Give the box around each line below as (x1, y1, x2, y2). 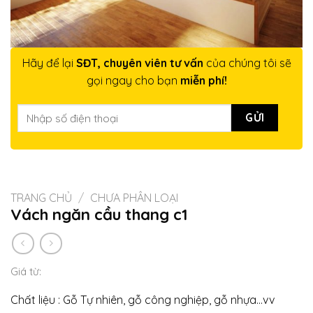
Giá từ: (10, 265, 41, 279)
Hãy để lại (22, 56, 73, 71)
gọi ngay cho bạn (86, 73, 180, 88)
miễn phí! (180, 73, 227, 88)
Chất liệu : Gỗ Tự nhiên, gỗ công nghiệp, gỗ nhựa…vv (10, 293, 275, 307)
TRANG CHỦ (10, 190, 72, 205)
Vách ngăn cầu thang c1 (10, 204, 188, 224)
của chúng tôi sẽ (203, 56, 291, 71)
